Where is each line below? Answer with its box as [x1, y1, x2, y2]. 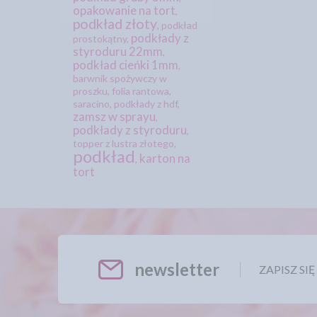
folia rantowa [112, 85, 169, 98]
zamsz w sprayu [73, 109, 156, 125]
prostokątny [73, 33, 127, 45]
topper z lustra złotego [73, 137, 174, 150]
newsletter [134, 259, 219, 280]
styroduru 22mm [73, 44, 163, 59]
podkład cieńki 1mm [73, 57, 178, 73]
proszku [73, 85, 108, 98]
